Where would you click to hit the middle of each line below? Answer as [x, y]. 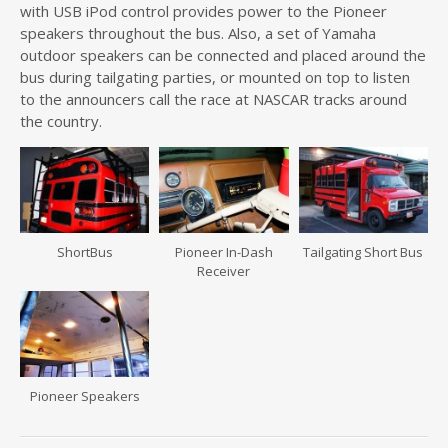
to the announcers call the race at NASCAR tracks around [213, 99]
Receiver [224, 271]
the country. [61, 121]
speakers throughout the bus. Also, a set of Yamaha [198, 33]
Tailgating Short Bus [363, 252]
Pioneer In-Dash [223, 252]
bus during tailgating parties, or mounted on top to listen [215, 77]
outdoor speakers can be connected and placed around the [223, 55]
